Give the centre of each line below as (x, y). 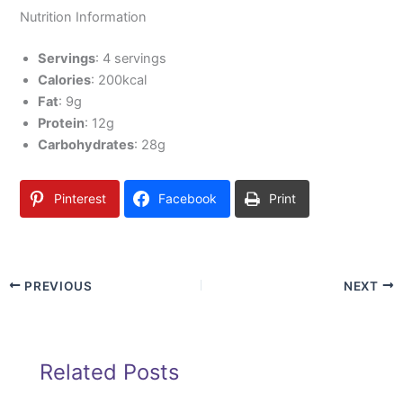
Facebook (188, 198)
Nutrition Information (84, 18)
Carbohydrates (86, 145)
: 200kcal (119, 81)
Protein (62, 124)
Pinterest (81, 198)
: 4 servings (131, 59)
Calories (65, 81)
